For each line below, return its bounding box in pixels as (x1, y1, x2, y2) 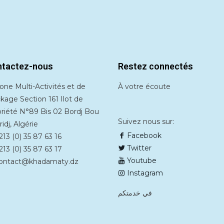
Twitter (125, 143, 151, 153)
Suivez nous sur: (118, 117, 174, 126)
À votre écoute (118, 82, 170, 91)
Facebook (125, 131, 161, 140)
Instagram (125, 168, 163, 178)
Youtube (125, 156, 156, 165)
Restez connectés (118, 61, 193, 72)
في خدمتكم (118, 188, 152, 198)
